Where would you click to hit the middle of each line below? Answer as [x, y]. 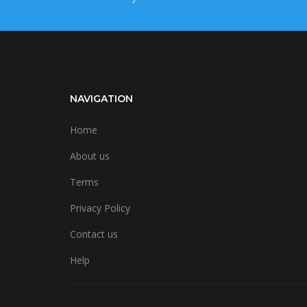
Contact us [94, 234]
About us [90, 156]
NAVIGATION [101, 99]
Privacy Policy [100, 208]
